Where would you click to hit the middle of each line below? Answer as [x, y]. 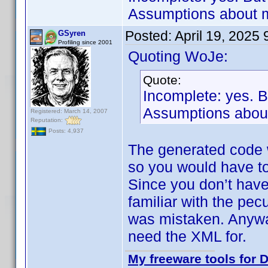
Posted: [150, 36]
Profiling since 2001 [85, 42]
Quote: [162, 80]
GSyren [72, 33]
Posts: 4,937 [65, 131]
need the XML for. [187, 236]
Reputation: [48, 120]
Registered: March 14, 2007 [69, 111]
